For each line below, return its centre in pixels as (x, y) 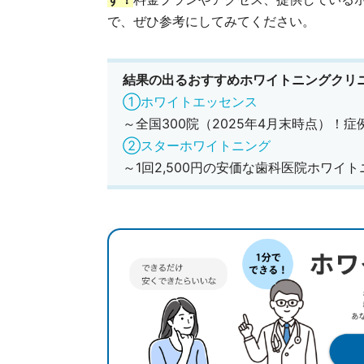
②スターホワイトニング (197, 145)
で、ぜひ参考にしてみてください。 (211, 21)
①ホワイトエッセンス (190, 102)
